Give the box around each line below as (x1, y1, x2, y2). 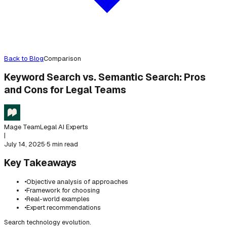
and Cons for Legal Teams (4, 83, 126, 96)
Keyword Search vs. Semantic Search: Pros (4, 70, 206, 84)
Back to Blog (4, 54, 44, 63)
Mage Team (4, 122, 40, 131)
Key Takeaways (4, 156, 77, 169)
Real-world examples (26, 194, 90, 203)
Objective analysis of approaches (26, 177, 128, 186)
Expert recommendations (26, 203, 101, 212)
